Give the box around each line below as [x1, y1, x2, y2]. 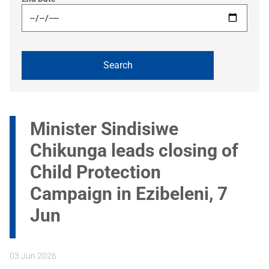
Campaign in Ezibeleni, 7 [30, 183, 228, 205]
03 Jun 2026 [10, 251, 56, 261]
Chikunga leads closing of [30, 140, 238, 162]
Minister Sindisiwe [30, 118, 178, 140]
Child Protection [30, 162, 161, 183]
